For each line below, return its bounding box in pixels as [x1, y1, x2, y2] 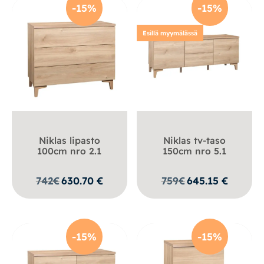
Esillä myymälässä [143, 28, 198, 37]
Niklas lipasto [38, 134, 100, 146]
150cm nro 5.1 [163, 144, 227, 157]
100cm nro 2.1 [37, 144, 102, 157]
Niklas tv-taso [163, 134, 226, 146]
